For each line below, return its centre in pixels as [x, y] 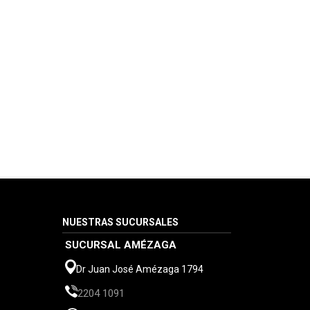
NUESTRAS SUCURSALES [121, 222]
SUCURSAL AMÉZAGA [121, 245]
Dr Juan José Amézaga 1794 [140, 270]
